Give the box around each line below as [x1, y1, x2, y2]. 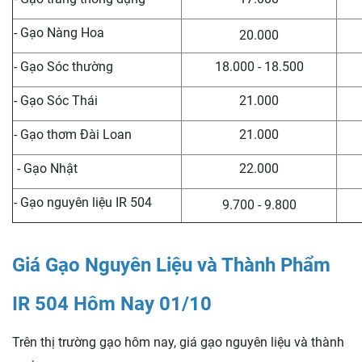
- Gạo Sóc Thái [14, 92, 98, 108]
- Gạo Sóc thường [14, 58, 113, 74]
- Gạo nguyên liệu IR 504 [14, 194, 152, 210]
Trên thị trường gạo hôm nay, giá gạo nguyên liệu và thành [12, 334, 344, 350]
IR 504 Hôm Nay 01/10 [12, 292, 212, 315]
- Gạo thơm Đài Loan [14, 126, 132, 142]
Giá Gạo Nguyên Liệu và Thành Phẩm [12, 253, 330, 276]
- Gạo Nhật [14, 160, 78, 176]
